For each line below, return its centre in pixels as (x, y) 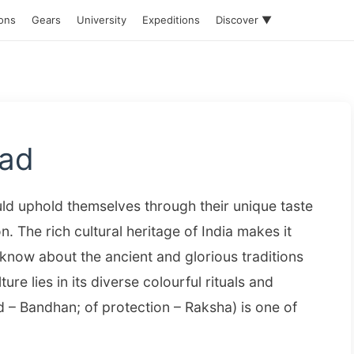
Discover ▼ (244, 20)
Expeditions (171, 20)
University (102, 20)
